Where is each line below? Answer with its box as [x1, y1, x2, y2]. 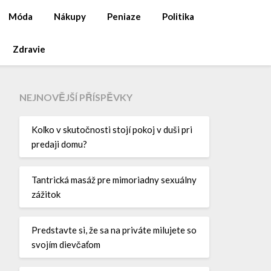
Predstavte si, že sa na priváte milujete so [31, 224, 197, 235]
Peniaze [106, 11, 141, 22]
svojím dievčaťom [31, 238, 100, 250]
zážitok [31, 188, 60, 200]
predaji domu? [31, 138, 87, 149]
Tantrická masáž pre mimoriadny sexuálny [31, 174, 197, 185]
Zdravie [12, 44, 45, 54]
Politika [162, 11, 194, 22]
